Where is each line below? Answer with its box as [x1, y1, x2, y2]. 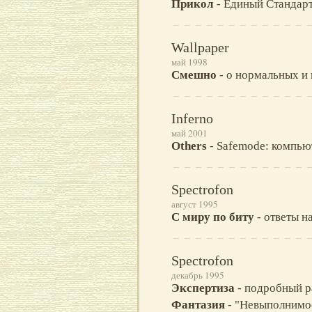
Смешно [171, 68, 217, 82]
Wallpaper [171, 40, 229, 56]
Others [171, 139, 207, 153]
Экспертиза [171, 281, 235, 295]
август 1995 [171, 198, 218, 211]
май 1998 [171, 56, 208, 69]
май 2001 [171, 127, 208, 140]
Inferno [171, 111, 213, 127]
